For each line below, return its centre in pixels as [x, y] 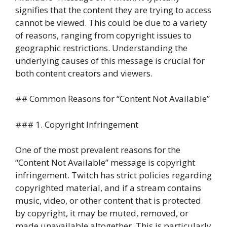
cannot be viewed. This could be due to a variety [111, 22]
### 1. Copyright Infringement [77, 124]
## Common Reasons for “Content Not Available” [112, 99]
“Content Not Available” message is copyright [105, 162]
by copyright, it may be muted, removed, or [102, 213]
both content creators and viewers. [84, 73]
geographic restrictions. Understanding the [101, 48]
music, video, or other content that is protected [108, 200]
